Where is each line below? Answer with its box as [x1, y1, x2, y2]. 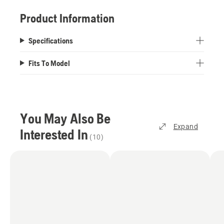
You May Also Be [20, 110, 110, 126]
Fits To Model [28, 58, 70, 67]
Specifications [28, 35, 73, 45]
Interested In [20, 126, 88, 142]
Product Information [20, 11, 114, 25]
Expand [173, 122, 198, 130]
